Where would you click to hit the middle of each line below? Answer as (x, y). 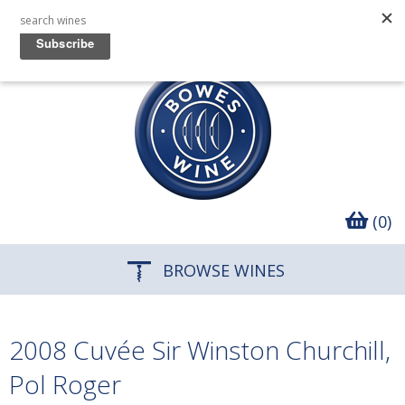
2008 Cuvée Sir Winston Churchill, (200, 350)
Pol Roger (65, 384)
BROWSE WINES (221, 270)
